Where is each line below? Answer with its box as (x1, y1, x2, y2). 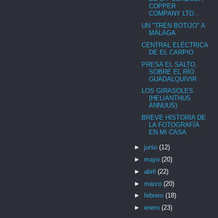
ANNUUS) (149, 102, 178, 109)
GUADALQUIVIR (149, 75, 197, 83)
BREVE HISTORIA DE (142, 114, 206, 122)
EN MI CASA (149, 128, 187, 136)
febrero (144, 192, 165, 200)
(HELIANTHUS (149, 94, 191, 102)
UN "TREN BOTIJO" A (142, 22, 205, 30)
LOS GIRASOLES (142, 87, 194, 95)
